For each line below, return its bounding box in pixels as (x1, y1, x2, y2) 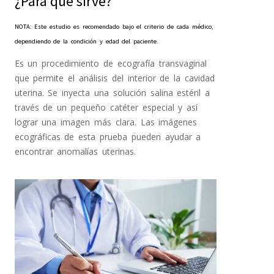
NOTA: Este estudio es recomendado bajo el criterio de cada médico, (14, 23, 213, 31)
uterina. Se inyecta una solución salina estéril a (14, 87, 210, 98)
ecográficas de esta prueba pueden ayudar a (14, 131, 201, 143)
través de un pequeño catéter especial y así (14, 102, 198, 113)
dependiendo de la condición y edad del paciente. (14, 37, 159, 45)
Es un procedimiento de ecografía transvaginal (14, 57, 207, 69)
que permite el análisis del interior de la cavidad (14, 72, 215, 84)
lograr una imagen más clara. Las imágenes (14, 116, 198, 128)
